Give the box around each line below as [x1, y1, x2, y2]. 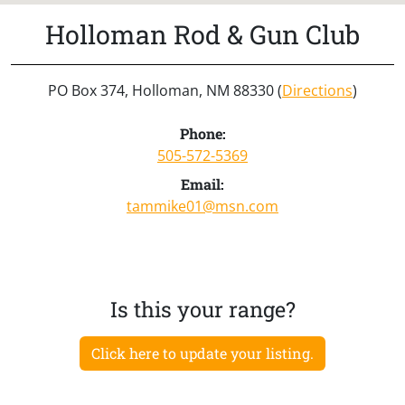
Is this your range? [109, 294, 296, 323]
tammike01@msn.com [127, 195, 278, 216]
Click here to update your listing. [91, 343, 314, 363]
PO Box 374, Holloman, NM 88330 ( [48, 80, 282, 100]
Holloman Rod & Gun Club [45, 16, 360, 52]
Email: [181, 174, 224, 193]
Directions [282, 80, 353, 100]
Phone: [179, 123, 226, 143]
